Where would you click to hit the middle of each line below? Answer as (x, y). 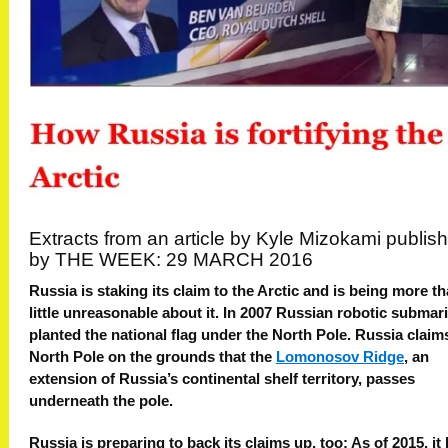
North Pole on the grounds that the (152, 357)
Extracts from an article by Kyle (161, 238)
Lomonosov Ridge (340, 357)
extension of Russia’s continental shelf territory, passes (222, 379)
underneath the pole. (101, 401)
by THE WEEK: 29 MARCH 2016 (171, 259)
